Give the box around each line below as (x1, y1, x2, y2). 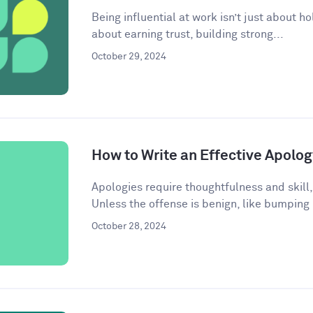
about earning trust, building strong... (91, 28, 284, 40)
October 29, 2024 (91, 51, 166, 61)
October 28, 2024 (91, 221, 166, 232)
